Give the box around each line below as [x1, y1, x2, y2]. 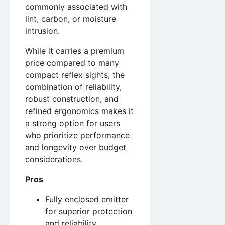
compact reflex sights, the [25, 69, 125, 80]
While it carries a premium [25, 45, 124, 56]
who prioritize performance [25, 130, 130, 140]
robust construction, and [25, 93, 119, 104]
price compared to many [25, 57, 119, 68]
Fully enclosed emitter [45, 194, 129, 204]
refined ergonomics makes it [25, 105, 134, 116]
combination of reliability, [25, 81, 122, 92]
